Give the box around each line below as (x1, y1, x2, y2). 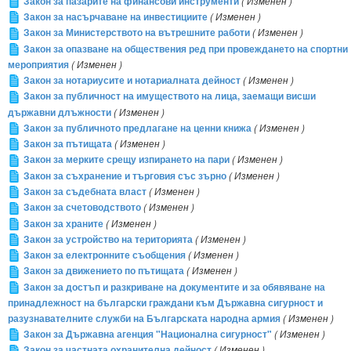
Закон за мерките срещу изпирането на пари (24, 153, 230, 167)
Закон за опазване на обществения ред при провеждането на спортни (24, 42, 348, 56)
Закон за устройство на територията (24, 232, 193, 246)
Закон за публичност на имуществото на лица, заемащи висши (24, 89, 316, 103)
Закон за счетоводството (24, 201, 141, 215)
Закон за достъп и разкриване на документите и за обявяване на (24, 280, 325, 294)
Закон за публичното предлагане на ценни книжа (24, 121, 251, 135)
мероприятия (8, 57, 69, 71)
